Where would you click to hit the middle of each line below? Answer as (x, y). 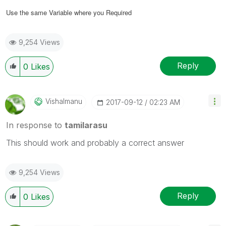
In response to (35, 125)
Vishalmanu (64, 101)
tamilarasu (86, 125)
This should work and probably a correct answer (95, 143)
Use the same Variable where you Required (69, 12)
